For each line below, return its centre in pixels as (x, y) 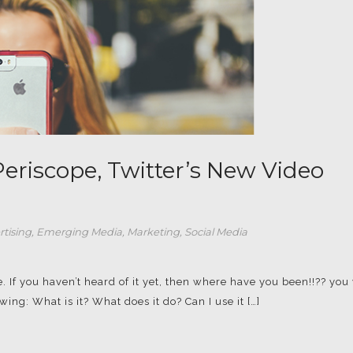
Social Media (216, 231)
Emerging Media (79, 231)
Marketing (153, 231)
